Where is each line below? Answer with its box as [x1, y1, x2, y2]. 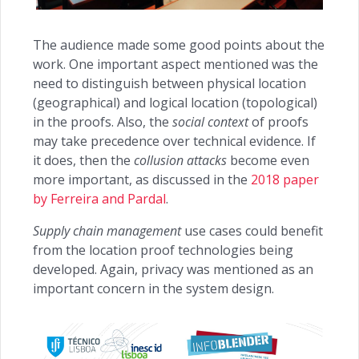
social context [172, 113, 248, 131]
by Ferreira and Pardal [33, 190, 166, 208]
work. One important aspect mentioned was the [33, 55, 318, 74]
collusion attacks [134, 151, 227, 170]
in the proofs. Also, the [33, 113, 172, 131]
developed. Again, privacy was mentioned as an [33, 260, 313, 279]
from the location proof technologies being [33, 241, 293, 260]
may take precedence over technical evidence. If [33, 132, 316, 151]
